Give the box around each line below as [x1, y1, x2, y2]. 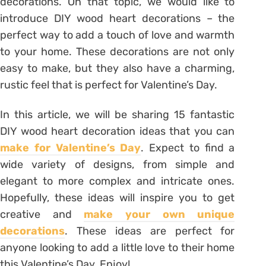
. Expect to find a [141, 141, 235, 154]
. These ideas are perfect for [65, 224, 235, 237]
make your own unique [84, 207, 235, 221]
